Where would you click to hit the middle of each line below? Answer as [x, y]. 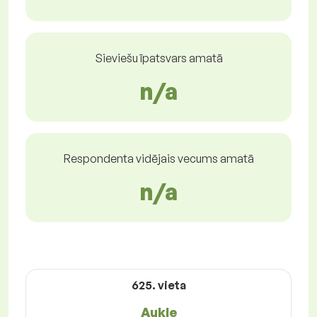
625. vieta [158, 286]
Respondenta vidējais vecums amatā [158, 159]
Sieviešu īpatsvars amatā [158, 58]
